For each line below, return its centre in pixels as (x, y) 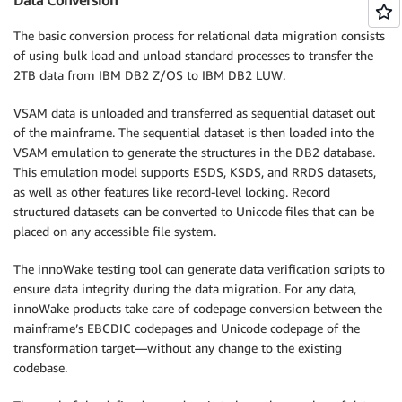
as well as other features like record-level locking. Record (172, 192)
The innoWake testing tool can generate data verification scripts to (199, 269)
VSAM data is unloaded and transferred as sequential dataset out (194, 113)
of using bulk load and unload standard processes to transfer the (193, 56)
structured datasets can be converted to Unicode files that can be (194, 212)
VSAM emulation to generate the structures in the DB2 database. (194, 153)
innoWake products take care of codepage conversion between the (198, 309)
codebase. (40, 368)
